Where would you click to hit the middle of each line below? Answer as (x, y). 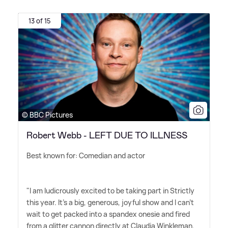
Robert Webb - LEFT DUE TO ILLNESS (107, 135)
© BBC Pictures (47, 115)
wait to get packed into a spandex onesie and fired (108, 214)
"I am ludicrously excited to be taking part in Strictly (110, 190)
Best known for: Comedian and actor (86, 155)
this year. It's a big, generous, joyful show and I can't (110, 202)
